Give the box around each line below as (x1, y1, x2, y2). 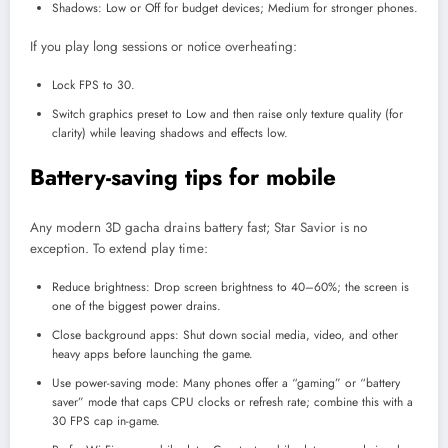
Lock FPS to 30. (52, 76, 135, 95)
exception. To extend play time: (30, 238, 208, 258)
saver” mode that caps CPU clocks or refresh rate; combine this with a (52, 393, 413, 412)
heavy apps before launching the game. (52, 345, 253, 364)
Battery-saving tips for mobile (30, 161, 336, 194)
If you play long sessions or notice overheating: (30, 37, 297, 57)
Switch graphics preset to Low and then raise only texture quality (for (52, 105, 403, 124)
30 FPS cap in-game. (52, 412, 160, 431)
